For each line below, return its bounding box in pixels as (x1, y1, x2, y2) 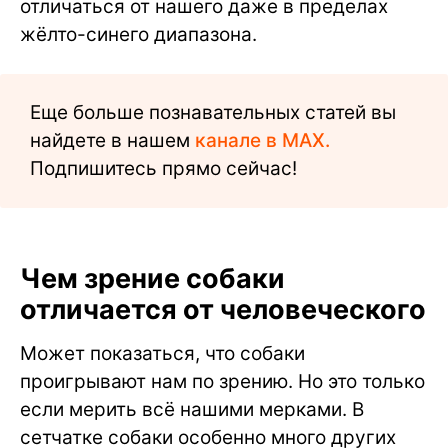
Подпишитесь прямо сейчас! (30, 157, 297, 181)
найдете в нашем (30, 129, 195, 153)
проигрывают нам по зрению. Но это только (20, 370, 425, 394)
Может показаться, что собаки (20, 342, 305, 366)
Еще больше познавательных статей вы (30, 101, 396, 125)
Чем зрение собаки (20, 262, 285, 296)
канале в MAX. (195, 129, 330, 153)
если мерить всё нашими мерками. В (20, 398, 364, 422)
